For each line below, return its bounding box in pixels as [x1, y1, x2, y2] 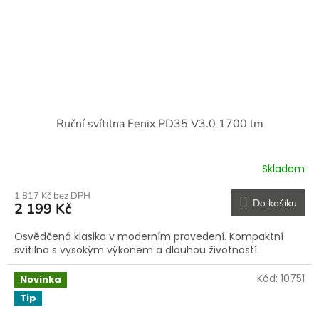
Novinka [20, 273, 61, 287]
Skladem [262, 161, 305, 176]
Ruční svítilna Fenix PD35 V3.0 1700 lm [56, 116, 263, 132]
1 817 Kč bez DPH [14, 189, 90, 203]
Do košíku [253, 197, 297, 211]
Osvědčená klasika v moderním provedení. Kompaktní [14, 229, 283, 244]
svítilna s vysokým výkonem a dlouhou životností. [14, 243, 259, 258]
